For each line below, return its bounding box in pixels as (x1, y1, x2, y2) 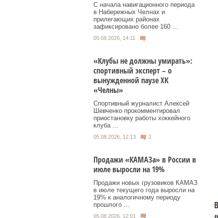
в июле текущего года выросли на (93, 186, 195, 194)
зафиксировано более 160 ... (93, 23, 178, 31)
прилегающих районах (93, 16, 160, 23)
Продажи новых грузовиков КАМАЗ (93, 179, 198, 186)
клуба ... (93, 121, 118, 129)
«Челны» (93, 84, 123, 95)
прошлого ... (93, 200, 129, 208)
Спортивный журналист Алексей (93, 99, 189, 107)
